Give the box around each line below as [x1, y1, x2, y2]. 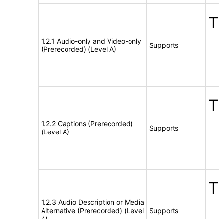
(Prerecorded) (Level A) [41, 45, 116, 53]
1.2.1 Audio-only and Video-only [41, 37, 141, 45]
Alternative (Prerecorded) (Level [41, 206, 144, 215]
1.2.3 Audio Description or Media [41, 198, 144, 206]
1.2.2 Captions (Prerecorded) [41, 119, 133, 128]
